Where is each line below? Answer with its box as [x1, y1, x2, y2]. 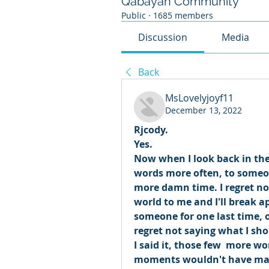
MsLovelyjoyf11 [165, 91, 234, 104]
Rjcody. [134, 123, 171, 136]
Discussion [138, 31, 188, 44]
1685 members [153, 10, 213, 21]
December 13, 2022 [165, 104, 242, 116]
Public [121, 10, 146, 21]
